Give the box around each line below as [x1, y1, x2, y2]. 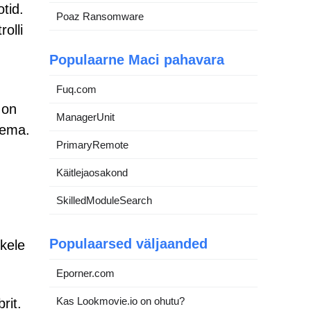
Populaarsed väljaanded [49, 236, 208, 251]
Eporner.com [56, 267, 115, 279]
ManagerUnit [56, 111, 115, 123]
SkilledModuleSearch [56, 194, 152, 206]
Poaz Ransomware [56, 10, 144, 22]
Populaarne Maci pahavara [49, 52, 224, 67]
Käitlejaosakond [56, 167, 128, 178]
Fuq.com [56, 83, 96, 95]
